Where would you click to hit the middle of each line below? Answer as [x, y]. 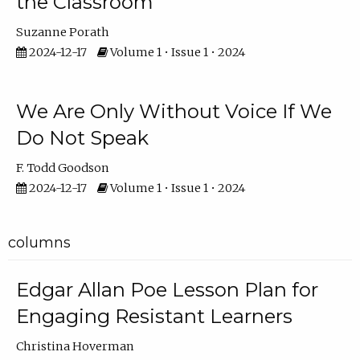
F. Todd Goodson [62, 168]
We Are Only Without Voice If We [174, 111]
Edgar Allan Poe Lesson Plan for [167, 289]
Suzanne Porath [62, 33]
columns [39, 243]
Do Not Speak [82, 137]
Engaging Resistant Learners [154, 316]
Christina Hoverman [75, 346]
